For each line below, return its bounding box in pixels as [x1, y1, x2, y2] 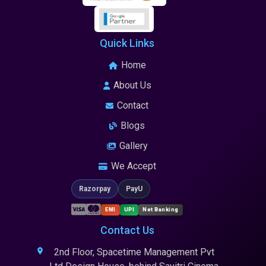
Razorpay [79, 185, 111, 194]
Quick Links [100, 37, 154, 50]
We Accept [110, 160, 156, 172]
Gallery [119, 140, 148, 152]
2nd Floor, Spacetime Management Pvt [53, 246, 214, 258]
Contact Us [100, 224, 154, 237]
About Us [113, 80, 151, 91]
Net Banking [142, 206, 179, 213]
